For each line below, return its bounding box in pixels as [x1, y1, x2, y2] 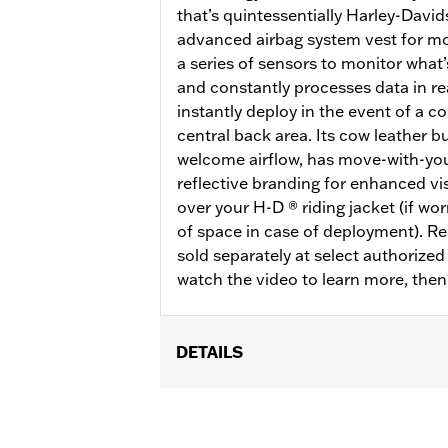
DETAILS [176, 341, 243, 362]
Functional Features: [160, 413, 331, 434]
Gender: [160, 389, 228, 410]
